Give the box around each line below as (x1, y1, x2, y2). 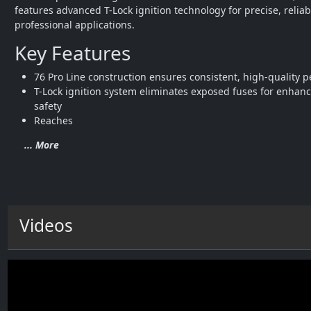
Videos (19, 214, 73, 237)
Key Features (15, 40, 131, 67)
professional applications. (15, 18, 135, 32)
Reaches (34, 114, 73, 128)
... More (24, 138, 59, 152)
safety (34, 99, 62, 113)
